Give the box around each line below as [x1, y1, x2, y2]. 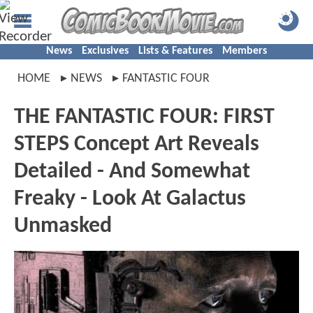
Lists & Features [138, 45, 212, 57]
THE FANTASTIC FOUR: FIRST [14, 106, 275, 129]
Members [222, 45, 267, 57]
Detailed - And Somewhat [14, 161, 250, 183]
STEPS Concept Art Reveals [14, 133, 259, 156]
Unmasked [14, 215, 112, 238]
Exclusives [82, 45, 129, 57]
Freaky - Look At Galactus [14, 188, 246, 210]
